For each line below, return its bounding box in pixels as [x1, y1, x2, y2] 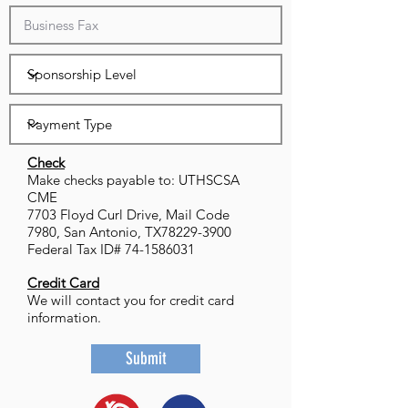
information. [27, 309, 101, 326]
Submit [125, 349, 167, 369]
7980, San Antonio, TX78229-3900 [27, 223, 231, 240]
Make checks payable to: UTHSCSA [27, 171, 240, 189]
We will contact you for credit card [27, 291, 234, 309]
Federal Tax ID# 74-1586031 [27, 240, 195, 258]
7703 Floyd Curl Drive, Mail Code [27, 206, 229, 223]
